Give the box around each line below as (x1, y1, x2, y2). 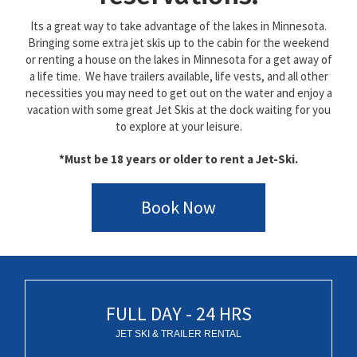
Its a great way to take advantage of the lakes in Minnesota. (30, 18, 327, 34)
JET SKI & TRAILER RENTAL (116, 328, 241, 340)
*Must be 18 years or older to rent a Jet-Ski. (59, 151, 298, 167)
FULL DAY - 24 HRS (105, 301, 252, 327)
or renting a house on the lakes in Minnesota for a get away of (25, 52, 332, 68)
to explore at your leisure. (115, 119, 242, 135)
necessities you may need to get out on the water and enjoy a (25, 85, 332, 101)
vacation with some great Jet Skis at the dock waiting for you (26, 102, 331, 118)
